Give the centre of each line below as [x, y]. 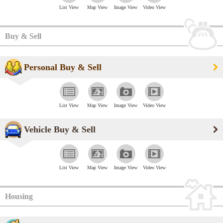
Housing [19, 197]
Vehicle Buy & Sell [60, 130]
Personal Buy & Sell [63, 67]
